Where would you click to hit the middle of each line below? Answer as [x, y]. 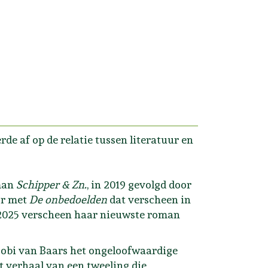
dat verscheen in [149, 199]
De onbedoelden [68, 199]
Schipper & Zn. [51, 184]
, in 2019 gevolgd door [139, 184]
